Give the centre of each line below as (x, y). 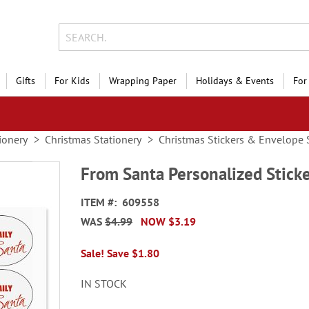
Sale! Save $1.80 (120, 253)
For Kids (72, 81)
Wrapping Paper (143, 81)
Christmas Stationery (93, 139)
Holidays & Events (235, 81)
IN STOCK (104, 283)
